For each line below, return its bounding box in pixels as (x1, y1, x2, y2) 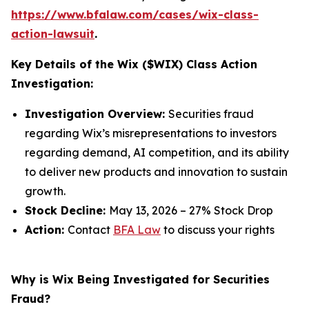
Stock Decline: (25, 203, 109, 217)
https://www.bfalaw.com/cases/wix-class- (11, 8, 259, 21)
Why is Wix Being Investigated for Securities (11, 272, 270, 286)
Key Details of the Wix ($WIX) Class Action (11, 57, 257, 71)
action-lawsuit (11, 27, 94, 41)
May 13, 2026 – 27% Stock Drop (109, 203, 273, 217)
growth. (25, 184, 66, 198)
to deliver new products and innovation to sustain (25, 165, 288, 179)
